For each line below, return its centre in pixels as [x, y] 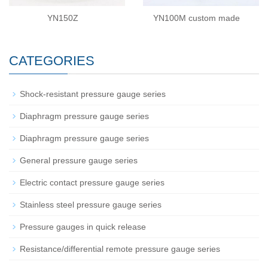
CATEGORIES [52, 61]
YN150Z [63, 18]
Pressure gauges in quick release [83, 227]
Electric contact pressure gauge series [92, 183]
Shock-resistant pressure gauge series [93, 94]
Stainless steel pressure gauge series [91, 205]
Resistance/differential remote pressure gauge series [120, 249]
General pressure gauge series [79, 161]
